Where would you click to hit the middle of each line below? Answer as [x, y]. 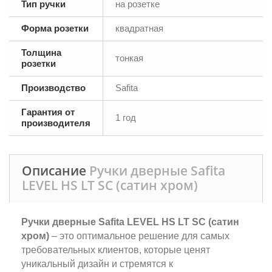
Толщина [41, 53]
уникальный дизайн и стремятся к [97, 264]
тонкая [129, 58]
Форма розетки [55, 28]
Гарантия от [48, 112]
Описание [56, 171]
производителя [56, 123]
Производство [53, 88]
